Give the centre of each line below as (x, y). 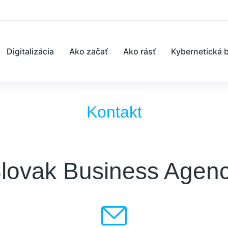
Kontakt (114, 112)
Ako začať (89, 51)
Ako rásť (139, 51)
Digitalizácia (30, 51)
